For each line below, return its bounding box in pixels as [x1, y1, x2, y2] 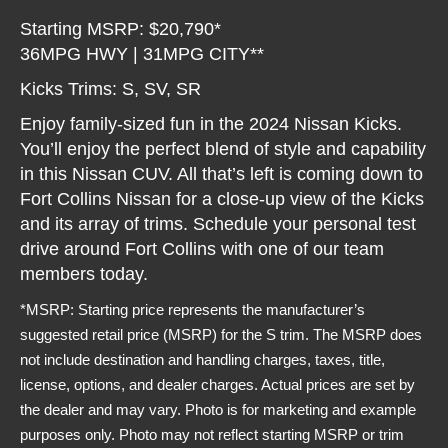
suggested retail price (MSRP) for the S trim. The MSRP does [20, 325, 423, 343]
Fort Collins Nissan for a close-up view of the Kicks [20, 188, 425, 209]
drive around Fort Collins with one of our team [20, 238, 385, 259]
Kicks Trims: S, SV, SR [20, 78, 202, 99]
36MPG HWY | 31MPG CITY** [20, 43, 265, 64]
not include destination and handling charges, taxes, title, [20, 350, 386, 368]
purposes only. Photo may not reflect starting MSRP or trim [20, 425, 405, 443]
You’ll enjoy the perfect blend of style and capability [20, 138, 427, 159]
